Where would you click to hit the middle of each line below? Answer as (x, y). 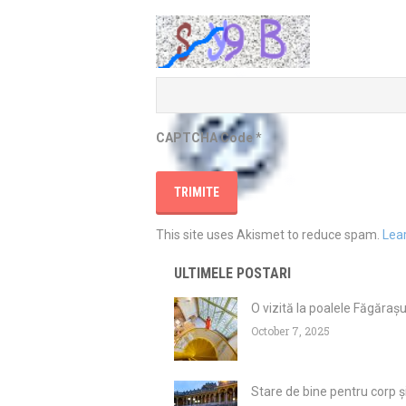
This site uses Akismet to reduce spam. (269, 235)
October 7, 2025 (290, 331)
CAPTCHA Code (204, 138)
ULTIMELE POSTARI (232, 274)
